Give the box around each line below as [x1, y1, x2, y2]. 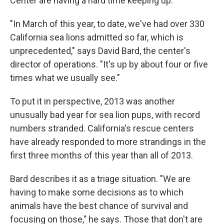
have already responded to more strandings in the [10, 136, 206, 147]
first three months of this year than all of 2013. [10, 149, 193, 160]
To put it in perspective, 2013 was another [10, 95, 175, 106]
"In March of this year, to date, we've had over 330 [10, 18, 204, 29]
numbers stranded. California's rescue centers [10, 122, 194, 133]
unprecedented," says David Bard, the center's [10, 45, 190, 56]
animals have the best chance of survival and [10, 200, 188, 211]
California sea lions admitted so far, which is [10, 31, 183, 42]
